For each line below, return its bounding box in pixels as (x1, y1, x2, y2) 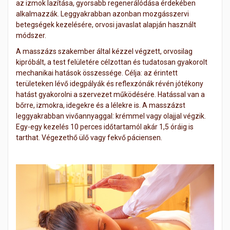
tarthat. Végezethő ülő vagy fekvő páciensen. (16, 133, 162, 142)
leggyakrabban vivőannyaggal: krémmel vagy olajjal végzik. (16, 112, 206, 121)
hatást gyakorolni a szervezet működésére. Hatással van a (16, 90, 205, 99)
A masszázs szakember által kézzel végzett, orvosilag (16, 47, 193, 56)
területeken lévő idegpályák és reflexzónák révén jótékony (16, 80, 203, 88)
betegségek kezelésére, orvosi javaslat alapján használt (16, 21, 196, 29)
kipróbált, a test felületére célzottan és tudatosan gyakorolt (16, 58, 207, 67)
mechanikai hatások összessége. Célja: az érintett (16, 69, 178, 78)
